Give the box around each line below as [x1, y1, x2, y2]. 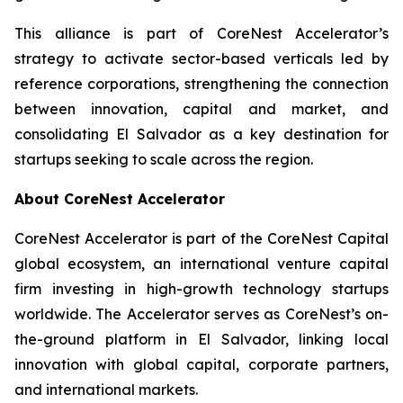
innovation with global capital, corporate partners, [14, 355, 389, 373]
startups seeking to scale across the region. [14, 150, 313, 168]
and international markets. [14, 381, 198, 399]
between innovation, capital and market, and [14, 100, 389, 118]
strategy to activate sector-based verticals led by [14, 49, 389, 67]
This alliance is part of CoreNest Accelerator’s [14, 24, 389, 42]
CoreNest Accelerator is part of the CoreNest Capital [14, 229, 389, 247]
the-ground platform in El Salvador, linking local [14, 330, 389, 348]
